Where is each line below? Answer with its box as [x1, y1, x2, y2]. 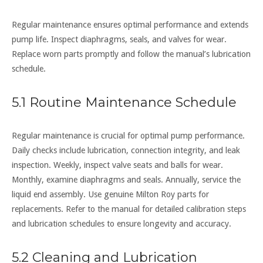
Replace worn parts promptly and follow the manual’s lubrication [12, 49, 251, 59]
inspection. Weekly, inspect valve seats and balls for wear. [12, 160, 223, 170]
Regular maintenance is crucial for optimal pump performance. [12, 131, 245, 141]
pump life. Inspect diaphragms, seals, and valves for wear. [12, 35, 227, 45]
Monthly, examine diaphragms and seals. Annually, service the [12, 175, 241, 185]
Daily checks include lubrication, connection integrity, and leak [12, 146, 240, 156]
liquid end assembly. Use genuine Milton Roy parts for [12, 190, 209, 200]
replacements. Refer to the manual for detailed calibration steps [12, 204, 246, 214]
